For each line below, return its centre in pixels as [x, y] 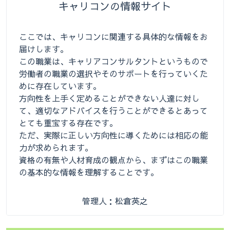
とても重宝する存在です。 [68, 123]
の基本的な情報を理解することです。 [89, 172]
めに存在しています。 [60, 86]
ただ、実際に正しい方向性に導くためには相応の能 [113, 135]
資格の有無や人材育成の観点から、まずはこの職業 [113, 160]
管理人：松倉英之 [115, 201]
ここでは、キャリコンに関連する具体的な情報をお [113, 36]
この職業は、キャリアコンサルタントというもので [113, 61]
